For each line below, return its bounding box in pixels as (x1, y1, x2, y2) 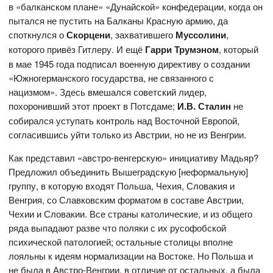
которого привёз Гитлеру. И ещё (9, 43, 146, 56)
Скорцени (66, 28, 111, 42)
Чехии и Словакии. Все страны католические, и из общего (9, 207, 253, 221)
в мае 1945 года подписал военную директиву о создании (9, 57, 250, 71)
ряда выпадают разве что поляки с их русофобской (9, 221, 227, 235)
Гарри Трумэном (145, 43, 219, 57)
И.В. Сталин (177, 99, 232, 113)
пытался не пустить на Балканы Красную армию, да (9, 14, 229, 27)
